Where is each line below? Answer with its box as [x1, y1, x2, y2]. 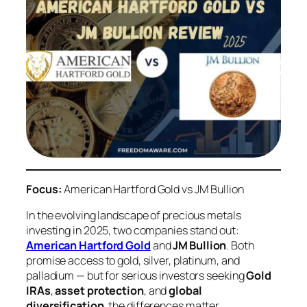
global [169, 283, 202, 299]
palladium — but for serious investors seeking [26, 268, 247, 284]
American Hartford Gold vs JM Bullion [62, 181, 244, 197]
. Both [226, 238, 254, 254]
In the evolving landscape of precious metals [26, 208, 241, 223]
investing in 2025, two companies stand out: [26, 223, 239, 238]
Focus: [26, 181, 62, 197]
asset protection [55, 283, 144, 299]
